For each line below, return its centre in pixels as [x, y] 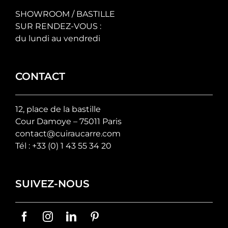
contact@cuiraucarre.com [68, 134]
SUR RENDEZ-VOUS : [58, 26]
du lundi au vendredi [58, 39]
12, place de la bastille [58, 109]
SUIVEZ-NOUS [52, 184]
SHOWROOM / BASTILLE [65, 14]
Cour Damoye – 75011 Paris [68, 122]
